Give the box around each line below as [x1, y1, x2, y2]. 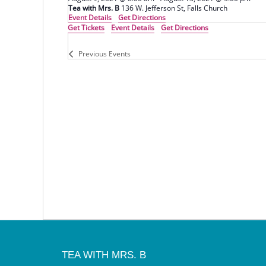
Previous [78, 49, 109, 59]
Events [109, 49, 131, 59]
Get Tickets [68, 23, 104, 33]
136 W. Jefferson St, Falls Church [187, 3, 227, 13]
